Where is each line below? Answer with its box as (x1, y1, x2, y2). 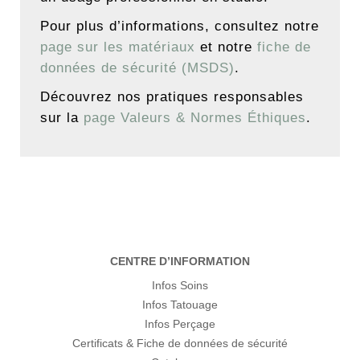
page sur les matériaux (40, 39, 195, 55)
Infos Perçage (145, 317, 215, 331)
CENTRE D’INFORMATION (110, 255, 250, 268)
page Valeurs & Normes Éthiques (84, 110, 306, 126)
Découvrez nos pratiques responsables (40, 89, 304, 105)
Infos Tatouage (142, 298, 218, 312)
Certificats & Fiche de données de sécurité (72, 337, 288, 350)
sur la (40, 110, 84, 126)
